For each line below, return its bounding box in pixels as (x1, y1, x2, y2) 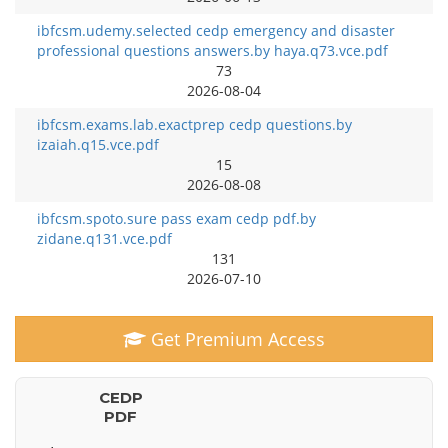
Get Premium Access (146, 327, 325, 351)
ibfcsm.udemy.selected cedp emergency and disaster (37, 21, 395, 40)
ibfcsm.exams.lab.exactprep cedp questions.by (37, 115, 352, 134)
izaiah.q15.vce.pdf (37, 135, 159, 154)
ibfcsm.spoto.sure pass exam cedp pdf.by (37, 209, 316, 228)
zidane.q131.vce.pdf (37, 229, 172, 248)
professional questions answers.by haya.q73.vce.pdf (37, 41, 388, 60)
